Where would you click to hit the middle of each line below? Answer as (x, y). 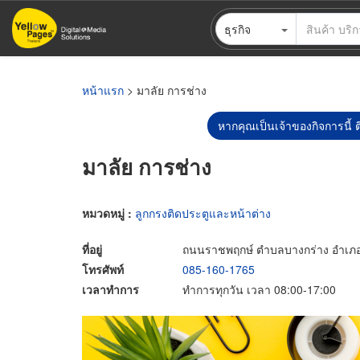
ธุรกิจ (237, 29)
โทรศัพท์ (103, 269)
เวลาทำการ (110, 289)
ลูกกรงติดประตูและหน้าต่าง (203, 213)
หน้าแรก (103, 90)
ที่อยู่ (92, 249)
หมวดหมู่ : (108, 213)
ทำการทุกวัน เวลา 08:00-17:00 (259, 289)
